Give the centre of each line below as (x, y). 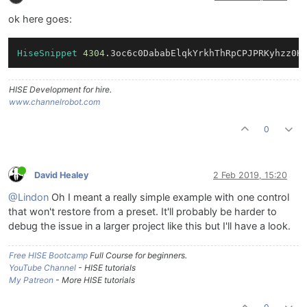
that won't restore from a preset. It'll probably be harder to (143, 212)
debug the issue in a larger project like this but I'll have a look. (149, 226)
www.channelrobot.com (54, 102)
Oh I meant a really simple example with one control (169, 198)
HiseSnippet (47, 53)
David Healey (61, 175)
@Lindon (28, 198)
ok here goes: (40, 19)
